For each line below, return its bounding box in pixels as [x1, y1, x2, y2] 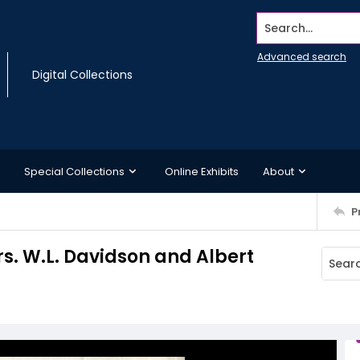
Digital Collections [32, 67, 133, 83]
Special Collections [24, 163, 125, 179]
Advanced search [257, 50, 346, 63]
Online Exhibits [165, 163, 239, 179]
